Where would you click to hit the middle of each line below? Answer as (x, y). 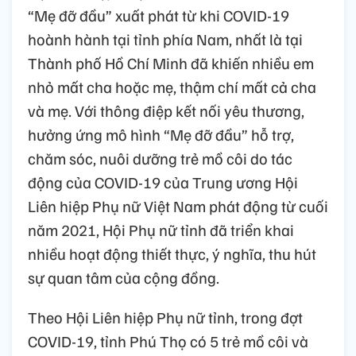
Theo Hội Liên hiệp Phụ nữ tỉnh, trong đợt (165, 317)
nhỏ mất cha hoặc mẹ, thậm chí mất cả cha (172, 87)
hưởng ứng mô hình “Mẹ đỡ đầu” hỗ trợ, (161, 135)
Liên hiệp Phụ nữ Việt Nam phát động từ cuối (178, 206)
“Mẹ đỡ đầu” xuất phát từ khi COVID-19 (159, 15)
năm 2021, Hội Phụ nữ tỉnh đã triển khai (161, 230)
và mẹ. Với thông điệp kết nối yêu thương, (166, 111)
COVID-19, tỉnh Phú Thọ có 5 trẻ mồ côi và (168, 341)
